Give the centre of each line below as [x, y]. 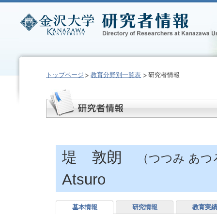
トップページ [65, 75]
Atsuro [84, 179]
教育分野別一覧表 [116, 75]
